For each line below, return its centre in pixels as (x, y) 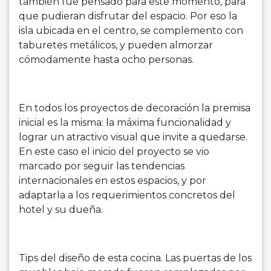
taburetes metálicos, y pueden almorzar (116, 45)
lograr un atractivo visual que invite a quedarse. (133, 137)
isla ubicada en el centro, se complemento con (131, 31)
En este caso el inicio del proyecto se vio (114, 152)
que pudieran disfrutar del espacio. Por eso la (128, 16)
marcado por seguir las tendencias (102, 166)
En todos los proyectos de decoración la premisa (135, 108)
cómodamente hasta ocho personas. (106, 60)
